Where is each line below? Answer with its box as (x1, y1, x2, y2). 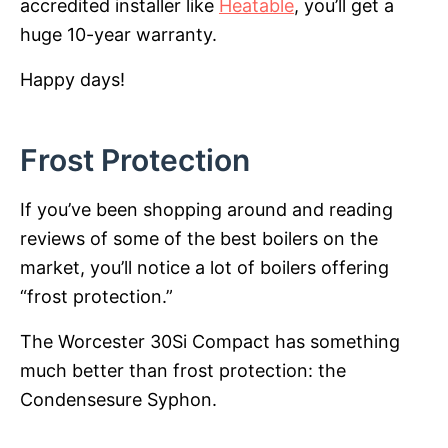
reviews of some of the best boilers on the (20, 228, 378, 250)
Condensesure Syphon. (20, 389, 217, 411)
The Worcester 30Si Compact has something (20, 331, 400, 353)
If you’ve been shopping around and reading (20, 199, 393, 221)
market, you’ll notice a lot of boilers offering (20, 257, 389, 279)
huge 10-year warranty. (20, 24, 217, 46)
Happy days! (20, 69, 125, 91)
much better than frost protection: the (20, 360, 346, 382)
